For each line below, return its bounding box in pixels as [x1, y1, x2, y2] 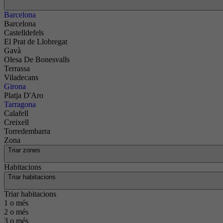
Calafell [4, 109, 28, 117]
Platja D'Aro [4, 91, 43, 100]
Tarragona [4, 100, 36, 109]
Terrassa [4, 64, 30, 73]
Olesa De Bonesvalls [4, 55, 70, 64]
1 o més [4, 199, 28, 207]
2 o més [4, 208, 28, 216]
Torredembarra [4, 127, 50, 135]
